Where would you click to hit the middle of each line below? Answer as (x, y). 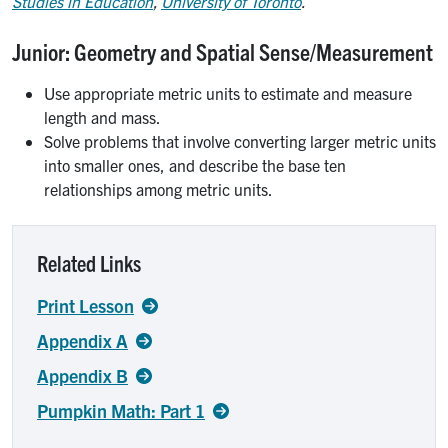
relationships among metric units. (158, 189)
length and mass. (102, 117)
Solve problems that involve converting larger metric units (240, 141)
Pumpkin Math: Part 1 (121, 411)
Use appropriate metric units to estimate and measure (228, 93)
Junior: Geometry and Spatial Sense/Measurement (222, 51)
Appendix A (82, 341)
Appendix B (82, 376)
